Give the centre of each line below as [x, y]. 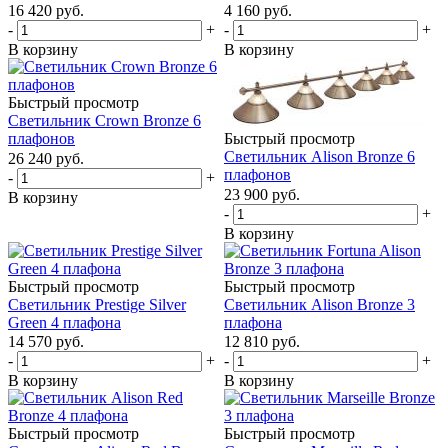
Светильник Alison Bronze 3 [319, 304]
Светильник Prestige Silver [97, 304]
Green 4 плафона [64, 322]
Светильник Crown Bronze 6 [104, 121]
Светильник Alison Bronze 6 [319, 157]
